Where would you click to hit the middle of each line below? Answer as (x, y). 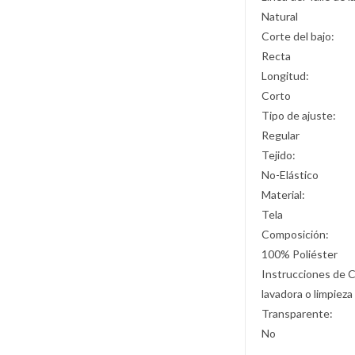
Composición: (296, 234)
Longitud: (286, 76)
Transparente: (298, 313)
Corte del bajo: (298, 36)
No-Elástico (290, 175)
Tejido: (279, 155)
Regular (281, 135)
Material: (284, 195)
